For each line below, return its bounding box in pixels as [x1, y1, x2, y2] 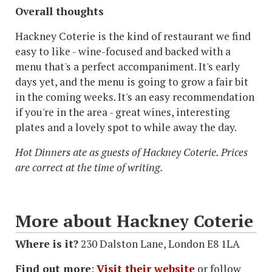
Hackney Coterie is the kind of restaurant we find [15, 29, 251, 44]
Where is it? [15, 237, 78, 251]
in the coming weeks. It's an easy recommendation [15, 90, 254, 104]
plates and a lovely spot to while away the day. [15, 120, 239, 135]
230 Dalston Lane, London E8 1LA [78, 237, 240, 251]
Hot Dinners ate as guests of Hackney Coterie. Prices [15, 145, 248, 160]
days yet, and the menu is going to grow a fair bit [15, 75, 248, 89]
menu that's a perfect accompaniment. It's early [15, 59, 240, 74]
